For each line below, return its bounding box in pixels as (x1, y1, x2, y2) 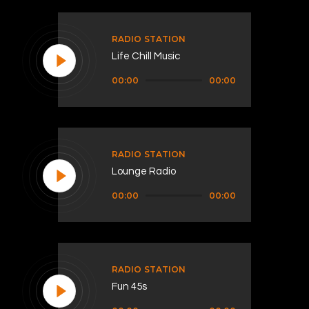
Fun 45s (112, 281, 147, 292)
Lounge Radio (112, 166, 176, 177)
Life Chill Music (112, 50, 180, 61)
